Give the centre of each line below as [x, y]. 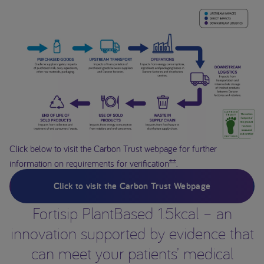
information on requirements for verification [89, 164]
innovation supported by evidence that [132, 233]
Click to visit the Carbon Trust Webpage [132, 186]
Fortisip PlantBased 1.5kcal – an [132, 213]
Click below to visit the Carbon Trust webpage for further [113, 148]
